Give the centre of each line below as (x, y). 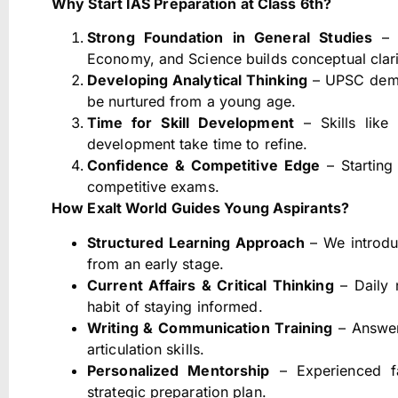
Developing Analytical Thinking (197, 80)
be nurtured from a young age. (191, 102)
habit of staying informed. (175, 306)
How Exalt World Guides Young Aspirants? (200, 208)
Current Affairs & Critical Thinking (211, 285)
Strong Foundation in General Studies (230, 38)
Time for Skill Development (191, 123)
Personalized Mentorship (179, 370)
